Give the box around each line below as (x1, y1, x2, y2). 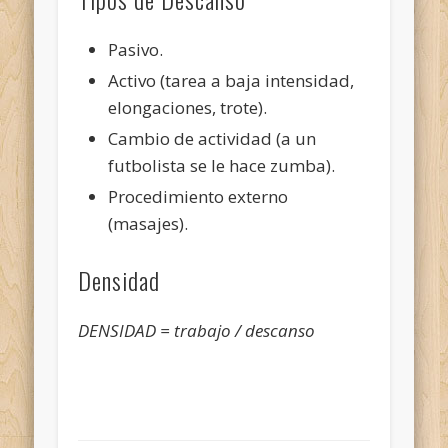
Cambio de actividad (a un (108, 126, 317, 150)
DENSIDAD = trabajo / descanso (78, 318, 316, 342)
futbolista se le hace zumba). (108, 153, 336, 177)
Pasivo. (108, 37, 164, 61)
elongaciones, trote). (108, 95, 268, 119)
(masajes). (108, 211, 189, 235)
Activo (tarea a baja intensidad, (108, 68, 355, 92)
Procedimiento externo (108, 184, 289, 208)
